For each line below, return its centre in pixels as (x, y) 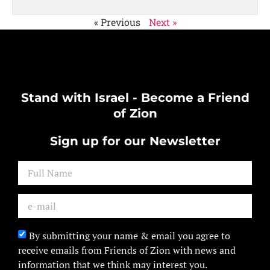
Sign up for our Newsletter (135, 141)
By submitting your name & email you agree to (130, 236)
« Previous (117, 22)
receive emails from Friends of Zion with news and (127, 250)
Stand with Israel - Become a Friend (135, 98)
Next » (162, 22)
